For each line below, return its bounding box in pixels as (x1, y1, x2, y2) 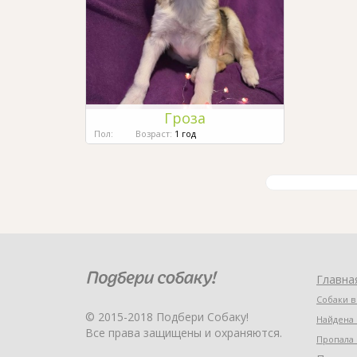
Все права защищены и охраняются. (85, 324, 282, 340)
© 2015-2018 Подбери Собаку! (85, 308, 249, 324)
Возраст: (135, 127, 172, 139)
